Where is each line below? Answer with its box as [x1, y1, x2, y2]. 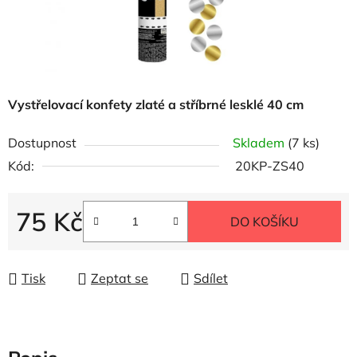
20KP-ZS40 [235, 158, 304, 174]
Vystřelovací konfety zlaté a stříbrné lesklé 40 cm [8, 96, 304, 112]
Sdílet [194, 270, 228, 286]
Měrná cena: [15, 238, 88, 254]
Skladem [233, 135, 288, 151]
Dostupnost [8, 135, 76, 151]
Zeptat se [91, 270, 148, 286]
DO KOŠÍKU [230, 214, 299, 229]
